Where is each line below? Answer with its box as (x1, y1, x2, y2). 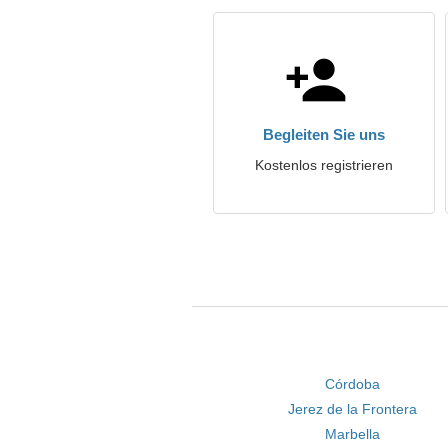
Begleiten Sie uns (263, 126, 385, 143)
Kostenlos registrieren (255, 157, 393, 173)
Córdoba (325, 376, 381, 392)
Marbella (325, 426, 381, 442)
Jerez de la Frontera (288, 401, 418, 417)
